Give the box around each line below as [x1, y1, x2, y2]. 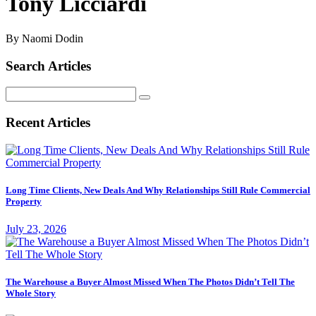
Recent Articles [6, 115, 90, 130]
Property [6, 195, 42, 207]
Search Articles [6, 58, 91, 73]
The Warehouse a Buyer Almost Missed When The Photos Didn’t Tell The [6, 276, 295, 288]
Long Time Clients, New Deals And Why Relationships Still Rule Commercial [6, 184, 310, 195]
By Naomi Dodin [6, 32, 83, 44]
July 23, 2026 [6, 223, 66, 236]
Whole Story [6, 288, 56, 299]
